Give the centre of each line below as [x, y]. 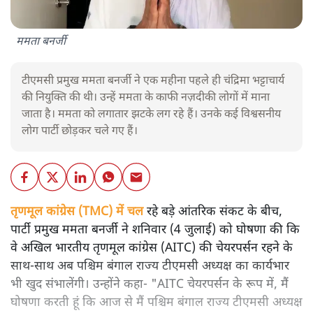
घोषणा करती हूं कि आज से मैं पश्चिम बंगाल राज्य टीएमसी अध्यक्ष [156, 303]
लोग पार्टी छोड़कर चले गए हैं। [80, 132]
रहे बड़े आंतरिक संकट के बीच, [213, 212]
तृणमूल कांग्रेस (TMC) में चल [77, 212]
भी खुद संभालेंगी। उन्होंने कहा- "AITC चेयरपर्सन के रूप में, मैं [150, 284]
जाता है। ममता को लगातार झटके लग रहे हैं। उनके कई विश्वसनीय [151, 115]
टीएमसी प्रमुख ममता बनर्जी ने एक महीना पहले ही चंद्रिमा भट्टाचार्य [153, 82]
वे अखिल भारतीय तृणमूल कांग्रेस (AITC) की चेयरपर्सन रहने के [152, 248]
